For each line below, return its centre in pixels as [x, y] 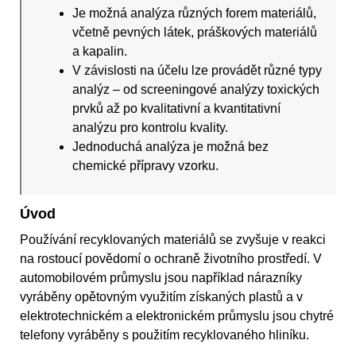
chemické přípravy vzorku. [146, 166]
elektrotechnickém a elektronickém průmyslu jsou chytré [177, 316]
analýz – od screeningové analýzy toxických [196, 90]
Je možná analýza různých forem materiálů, [195, 14]
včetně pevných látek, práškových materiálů [195, 33]
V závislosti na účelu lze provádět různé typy [197, 71]
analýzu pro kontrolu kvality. [151, 128]
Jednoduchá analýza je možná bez [171, 147]
